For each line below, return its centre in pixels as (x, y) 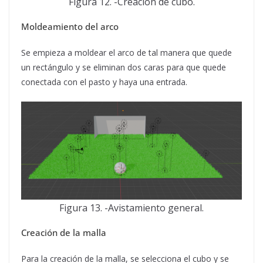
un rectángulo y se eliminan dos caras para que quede (124, 67)
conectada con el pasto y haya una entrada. (104, 82)
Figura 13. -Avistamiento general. (131, 208)
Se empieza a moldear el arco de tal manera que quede (127, 53)
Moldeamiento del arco (70, 26)
